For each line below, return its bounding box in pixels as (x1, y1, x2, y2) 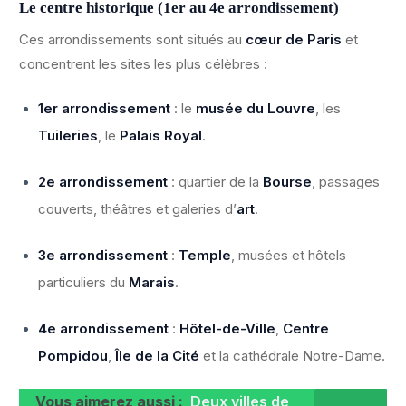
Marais (129, 274, 175, 292)
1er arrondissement (38, 100, 170, 118)
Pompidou (38, 347, 108, 365)
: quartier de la (168, 173, 263, 191)
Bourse (263, 173, 312, 191)
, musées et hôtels (231, 246, 346, 265)
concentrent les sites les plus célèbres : (19, 55, 267, 73)
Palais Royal (120, 127, 202, 145)
